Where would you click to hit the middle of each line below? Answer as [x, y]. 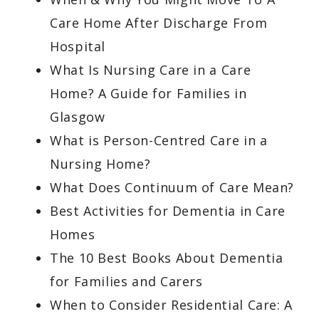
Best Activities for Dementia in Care [168, 211]
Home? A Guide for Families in [148, 93]
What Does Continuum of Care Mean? [172, 187]
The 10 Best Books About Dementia [167, 258]
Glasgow [78, 117]
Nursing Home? [100, 164]
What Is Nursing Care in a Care [151, 70]
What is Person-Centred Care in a [159, 140]
